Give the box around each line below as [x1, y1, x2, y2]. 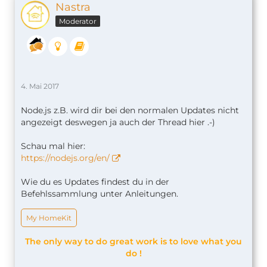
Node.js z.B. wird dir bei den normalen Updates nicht [21, 104, 239, 116]
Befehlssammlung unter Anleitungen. [21, 188, 178, 199]
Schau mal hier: [21, 140, 85, 151]
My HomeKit [26, 213, 72, 222]
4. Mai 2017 [21, 81, 59, 91]
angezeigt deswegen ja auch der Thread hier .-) [21, 116, 215, 128]
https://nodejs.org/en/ [21, 152, 110, 163]
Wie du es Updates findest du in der [21, 176, 169, 187]
